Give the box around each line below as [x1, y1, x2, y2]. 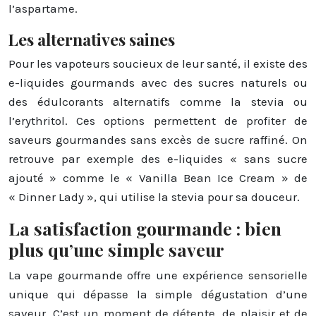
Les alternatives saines [8, 28, 175, 50]
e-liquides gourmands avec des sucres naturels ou [8, 75, 308, 90]
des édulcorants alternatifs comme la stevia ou [8, 94, 308, 109]
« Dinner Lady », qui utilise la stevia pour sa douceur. [8, 189, 300, 204]
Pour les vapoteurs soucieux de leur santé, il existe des [8, 56, 308, 71]
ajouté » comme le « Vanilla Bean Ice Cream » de [8, 170, 308, 185]
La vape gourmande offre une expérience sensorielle [8, 267, 308, 282]
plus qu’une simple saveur [8, 237, 224, 261]
